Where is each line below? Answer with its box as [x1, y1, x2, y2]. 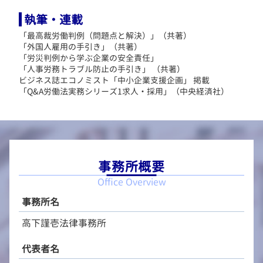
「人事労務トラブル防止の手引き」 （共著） [19, 63, 185, 75]
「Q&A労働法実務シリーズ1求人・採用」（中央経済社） [19, 86, 229, 97]
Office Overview [97, 176, 166, 189]
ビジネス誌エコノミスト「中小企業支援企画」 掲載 [19, 75, 210, 86]
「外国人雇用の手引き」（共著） [19, 41, 142, 53]
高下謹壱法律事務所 [21, 216, 106, 230]
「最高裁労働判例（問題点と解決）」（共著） [19, 30, 191, 42]
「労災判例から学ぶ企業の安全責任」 [19, 52, 159, 64]
